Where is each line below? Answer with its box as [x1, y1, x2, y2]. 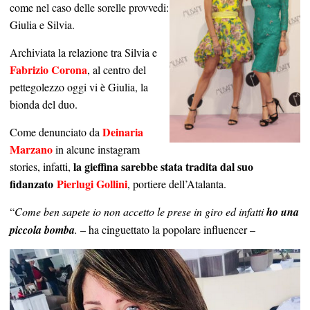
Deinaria [102, 124, 143, 140]
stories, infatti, [10, 159, 73, 174]
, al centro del [87, 62, 146, 77]
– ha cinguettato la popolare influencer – [77, 222, 255, 237]
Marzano [10, 141, 53, 158]
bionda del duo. [10, 97, 77, 112]
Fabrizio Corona [10, 62, 87, 78]
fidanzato [10, 176, 53, 192]
